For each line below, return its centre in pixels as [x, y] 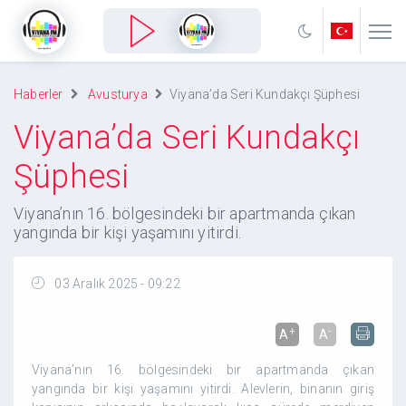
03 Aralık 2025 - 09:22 [116, 284]
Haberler [39, 94]
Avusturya [118, 94]
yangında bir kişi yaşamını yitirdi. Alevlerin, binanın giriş [203, 388]
